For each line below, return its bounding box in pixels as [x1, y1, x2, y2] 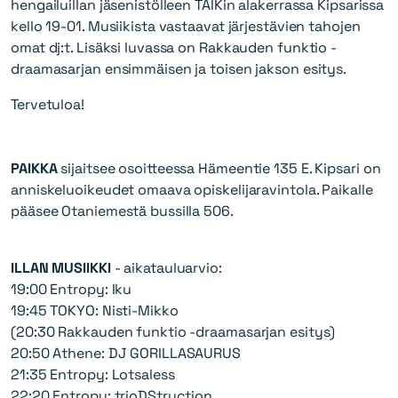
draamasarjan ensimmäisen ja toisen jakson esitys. [11, 60, 347, 79]
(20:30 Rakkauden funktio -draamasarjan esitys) [11, 322, 336, 342]
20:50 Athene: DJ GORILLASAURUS [11, 344, 241, 363]
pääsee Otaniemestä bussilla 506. [11, 202, 234, 221]
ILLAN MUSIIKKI [11, 259, 111, 278]
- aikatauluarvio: [110, 259, 222, 278]
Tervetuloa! [11, 95, 84, 115]
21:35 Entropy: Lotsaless [11, 365, 175, 385]
